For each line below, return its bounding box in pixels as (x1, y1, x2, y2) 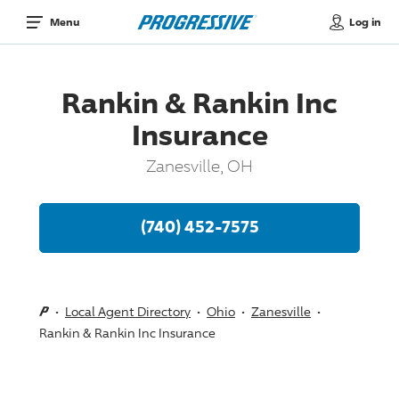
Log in (348, 14, 381, 28)
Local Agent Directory (65, 303, 191, 319)
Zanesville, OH (146, 155, 253, 175)
